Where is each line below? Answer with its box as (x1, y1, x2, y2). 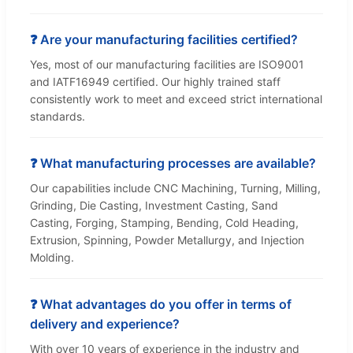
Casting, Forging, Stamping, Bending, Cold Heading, (30, 216, 299, 230)
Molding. (30, 251, 74, 265)
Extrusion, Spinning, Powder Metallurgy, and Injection (30, 233, 304, 247)
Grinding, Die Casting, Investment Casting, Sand (30, 199, 278, 213)
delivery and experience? (30, 316, 180, 333)
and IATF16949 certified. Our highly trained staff (30, 75, 281, 89)
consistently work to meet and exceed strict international (30, 92, 322, 106)
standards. (30, 110, 85, 124)
